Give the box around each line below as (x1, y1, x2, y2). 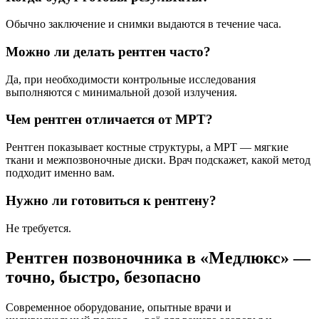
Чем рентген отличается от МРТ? (6, 112, 213, 127)
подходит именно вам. (6, 167, 115, 179)
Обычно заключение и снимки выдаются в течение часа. (6, 18, 281, 31)
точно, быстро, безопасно (6, 268, 201, 287)
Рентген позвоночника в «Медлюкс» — (6, 249, 310, 268)
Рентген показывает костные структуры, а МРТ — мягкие (6, 141, 288, 154)
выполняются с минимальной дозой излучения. (6, 85, 237, 98)
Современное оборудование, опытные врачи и (6, 301, 231, 314)
